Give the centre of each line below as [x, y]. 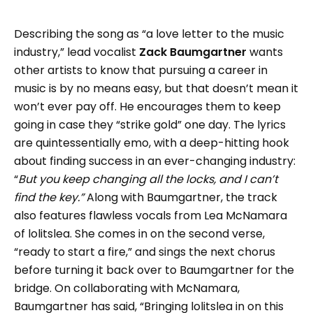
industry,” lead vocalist [77, 52]
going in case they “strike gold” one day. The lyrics [150, 124]
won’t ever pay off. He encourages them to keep [147, 106]
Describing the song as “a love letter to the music [149, 34]
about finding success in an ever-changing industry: [155, 161]
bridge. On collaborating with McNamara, [127, 288]
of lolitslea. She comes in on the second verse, [139, 233]
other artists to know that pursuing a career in [141, 70]
